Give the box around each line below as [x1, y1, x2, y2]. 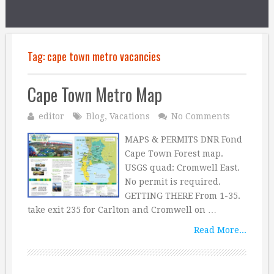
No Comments [171, 111, 230, 121]
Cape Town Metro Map [28, 82, 162, 107]
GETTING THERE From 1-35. [124, 191, 240, 201]
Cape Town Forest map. [124, 149, 223, 158]
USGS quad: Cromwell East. [124, 163, 240, 172]
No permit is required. [124, 177, 221, 187]
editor [39, 111, 64, 121]
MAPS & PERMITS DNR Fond [124, 135, 242, 144]
